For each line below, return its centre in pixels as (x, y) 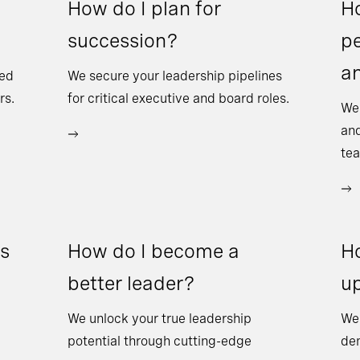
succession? (123, 41)
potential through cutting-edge (159, 341)
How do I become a (153, 251)
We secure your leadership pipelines (174, 76)
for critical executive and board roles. (178, 98)
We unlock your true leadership (159, 319)
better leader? (131, 283)
